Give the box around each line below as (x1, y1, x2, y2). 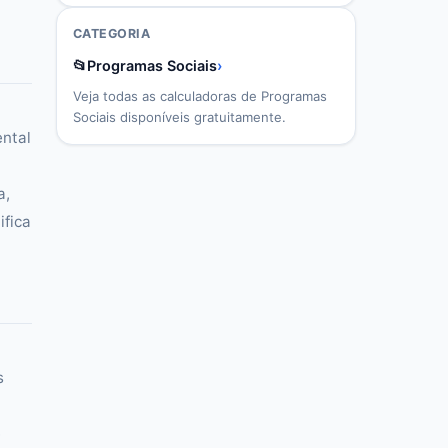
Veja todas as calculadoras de (73, 88, 261, 104)
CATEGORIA (73, 26, 151, 41)
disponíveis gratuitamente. (116, 109, 286, 125)
